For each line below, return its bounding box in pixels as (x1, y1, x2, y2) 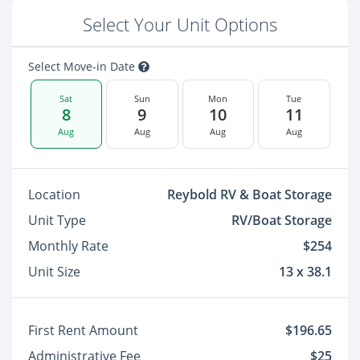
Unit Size (28, 263, 80, 280)
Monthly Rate (28, 237, 108, 255)
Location (28, 186, 80, 203)
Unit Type (28, 211, 86, 229)
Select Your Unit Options (83, 13, 277, 36)
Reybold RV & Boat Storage (167, 186, 332, 203)
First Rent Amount (28, 321, 138, 339)
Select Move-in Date (28, 59, 138, 74)
